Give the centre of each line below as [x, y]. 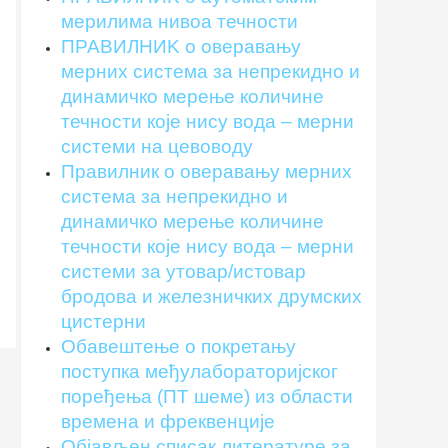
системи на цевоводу [157, 146]
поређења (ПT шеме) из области [207, 396]
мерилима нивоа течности [179, 21]
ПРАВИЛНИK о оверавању [181, 46]
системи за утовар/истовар [183, 271]
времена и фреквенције [168, 421]
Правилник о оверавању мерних [206, 171]
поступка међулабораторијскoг [199, 371]
